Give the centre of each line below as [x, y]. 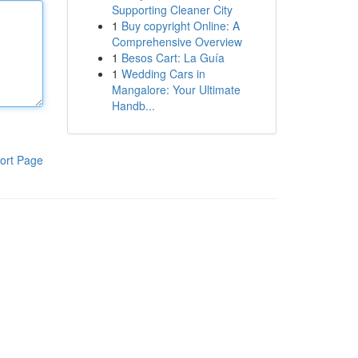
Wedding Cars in [163, 74]
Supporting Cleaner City [172, 10]
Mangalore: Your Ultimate [176, 89]
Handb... [133, 105]
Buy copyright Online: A [180, 26]
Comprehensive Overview [177, 42]
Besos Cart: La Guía [173, 58]
